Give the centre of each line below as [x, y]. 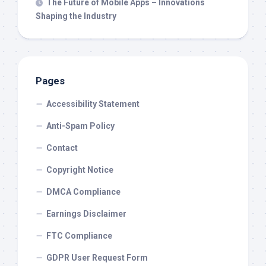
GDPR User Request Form [97, 258]
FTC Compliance [79, 236]
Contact [62, 148]
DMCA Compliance [83, 192]
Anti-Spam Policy [80, 126]
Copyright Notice [80, 170]
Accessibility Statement [93, 104]
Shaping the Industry [76, 16]
